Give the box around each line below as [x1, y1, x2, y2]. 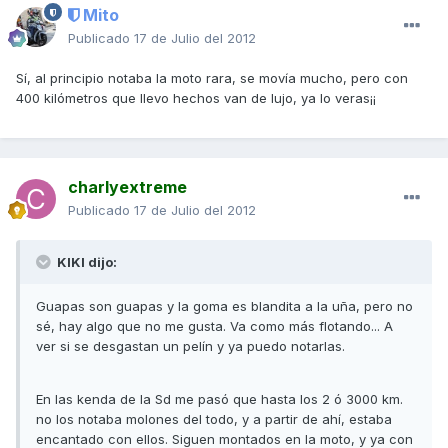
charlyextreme [68, 177, 187, 198]
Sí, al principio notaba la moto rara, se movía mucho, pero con [16, 70, 408, 87]
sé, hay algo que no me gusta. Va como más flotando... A [36, 318, 393, 335]
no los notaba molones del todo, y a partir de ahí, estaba [36, 411, 392, 428]
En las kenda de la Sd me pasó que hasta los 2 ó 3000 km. [36, 391, 403, 408]
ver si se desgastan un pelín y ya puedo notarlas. [36, 338, 345, 355]
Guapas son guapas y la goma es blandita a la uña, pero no [36, 298, 413, 315]
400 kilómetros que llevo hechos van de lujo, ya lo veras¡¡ [16, 90, 376, 107]
